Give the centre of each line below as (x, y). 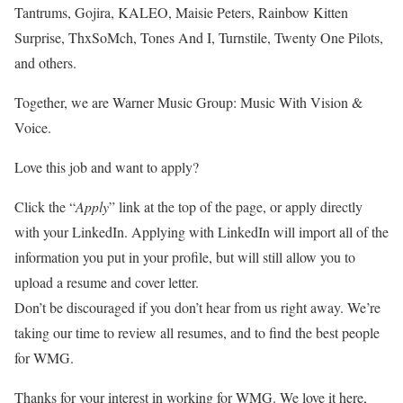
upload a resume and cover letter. (107, 282)
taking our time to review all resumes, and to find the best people (197, 332)
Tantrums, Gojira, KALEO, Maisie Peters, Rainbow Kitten (181, 12)
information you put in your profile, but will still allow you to (185, 256)
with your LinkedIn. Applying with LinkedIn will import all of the (201, 231)
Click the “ (45, 206)
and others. (45, 62)
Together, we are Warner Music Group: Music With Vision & (188, 102)
